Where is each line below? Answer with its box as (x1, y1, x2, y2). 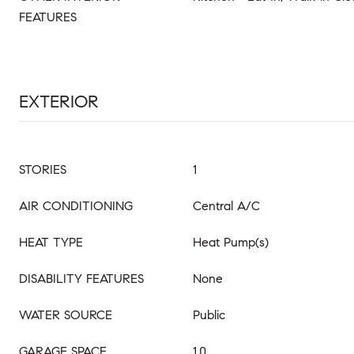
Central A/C (193, 198, 260, 213)
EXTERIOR (19, 91, 99, 112)
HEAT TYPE (19, 235, 83, 250)
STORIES (19, 162, 66, 177)
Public (193, 307, 225, 322)
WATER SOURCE (19, 307, 112, 322)
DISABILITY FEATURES (19, 271, 144, 286)
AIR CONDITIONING (19, 198, 133, 213)
